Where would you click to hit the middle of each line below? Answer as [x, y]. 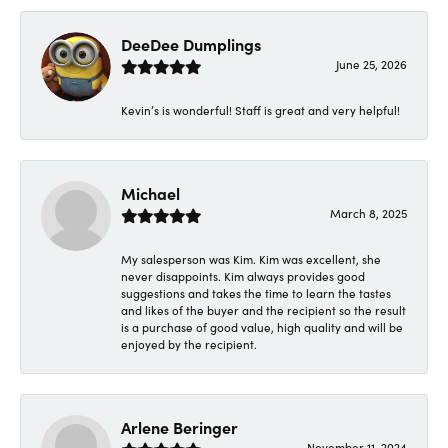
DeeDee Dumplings [191, 44]
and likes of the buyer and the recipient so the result [263, 310]
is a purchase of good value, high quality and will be [262, 327]
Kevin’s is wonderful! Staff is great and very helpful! [260, 110]
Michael [150, 193]
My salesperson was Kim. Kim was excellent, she [251, 259]
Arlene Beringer [179, 427]
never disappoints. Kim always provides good [243, 276]
